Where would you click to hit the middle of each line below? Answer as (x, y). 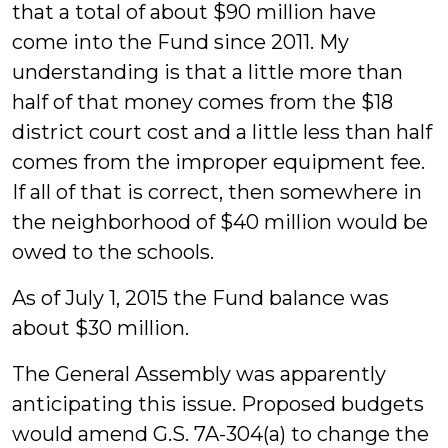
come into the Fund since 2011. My (180, 42)
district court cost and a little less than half (222, 132)
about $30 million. (100, 328)
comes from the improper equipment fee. (218, 162)
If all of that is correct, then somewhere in (217, 192)
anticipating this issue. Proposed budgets (218, 404)
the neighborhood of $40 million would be (220, 222)
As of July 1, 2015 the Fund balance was (200, 298)
